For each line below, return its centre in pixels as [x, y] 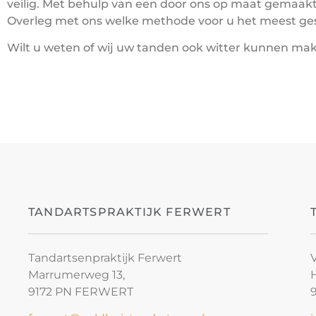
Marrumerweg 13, [77, 274]
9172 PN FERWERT [81, 291]
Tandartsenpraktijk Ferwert [105, 257]
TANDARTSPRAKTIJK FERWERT [129, 212]
